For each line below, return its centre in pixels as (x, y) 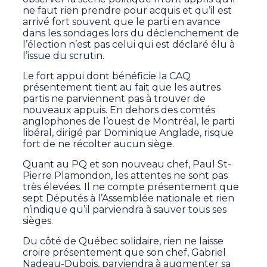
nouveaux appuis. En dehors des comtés (119, 110)
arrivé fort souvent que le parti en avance (122, 22)
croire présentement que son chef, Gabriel (125, 253)
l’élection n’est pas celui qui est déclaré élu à (129, 45)
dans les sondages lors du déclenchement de (131, 33)
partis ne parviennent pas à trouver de (114, 99)
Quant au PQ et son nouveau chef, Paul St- (127, 164)
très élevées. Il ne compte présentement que (131, 187)
